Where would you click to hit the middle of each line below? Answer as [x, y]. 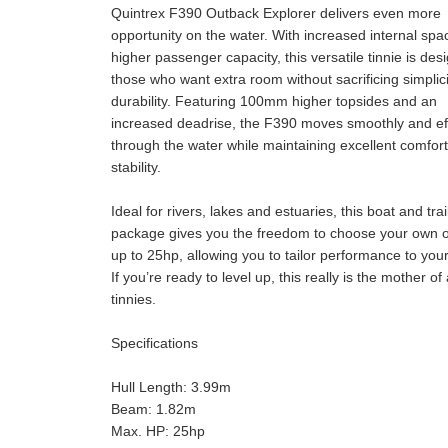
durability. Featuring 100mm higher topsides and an [274, 101]
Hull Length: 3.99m [171, 387]
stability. [136, 167]
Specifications [154, 343]
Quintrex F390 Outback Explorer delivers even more [276, 13]
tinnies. [133, 299]
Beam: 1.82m [153, 409]
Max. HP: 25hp [158, 431]
